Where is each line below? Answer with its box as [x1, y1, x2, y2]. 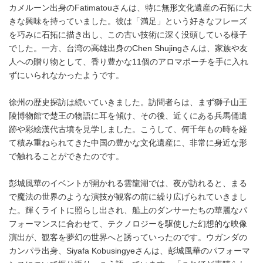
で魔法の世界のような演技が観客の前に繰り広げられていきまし [9, 193, 247, 202]
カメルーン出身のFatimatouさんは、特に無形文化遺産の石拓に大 [9, 4, 252, 13]
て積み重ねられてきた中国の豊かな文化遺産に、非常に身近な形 [9, 139, 247, 148]
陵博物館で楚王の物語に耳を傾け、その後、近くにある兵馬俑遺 [9, 112, 247, 121]
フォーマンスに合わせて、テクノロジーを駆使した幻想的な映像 [9, 220, 247, 229]
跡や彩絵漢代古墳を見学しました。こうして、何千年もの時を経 [9, 125, 247, 134]
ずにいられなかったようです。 [9, 71, 124, 80]
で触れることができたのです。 [9, 152, 124, 161]
